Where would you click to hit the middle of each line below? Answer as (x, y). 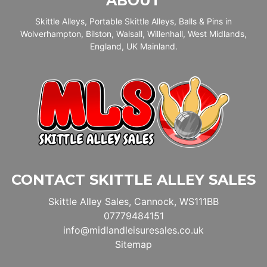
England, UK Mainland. (133, 46)
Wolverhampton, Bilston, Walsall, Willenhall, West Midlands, (133, 33)
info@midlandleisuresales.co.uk (133, 230)
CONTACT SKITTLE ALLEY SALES (133, 179)
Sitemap (133, 244)
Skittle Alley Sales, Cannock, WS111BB (133, 201)
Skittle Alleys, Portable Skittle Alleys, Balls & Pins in (133, 21)
